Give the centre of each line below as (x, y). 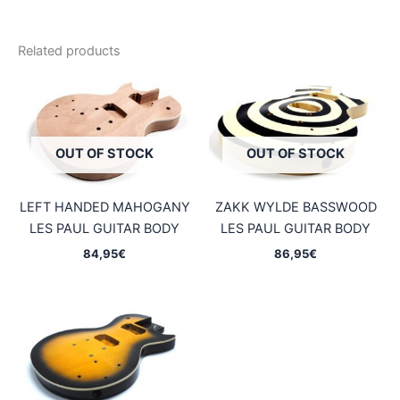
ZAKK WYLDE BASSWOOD (296, 208)
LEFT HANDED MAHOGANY (104, 208)
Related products (69, 51)
